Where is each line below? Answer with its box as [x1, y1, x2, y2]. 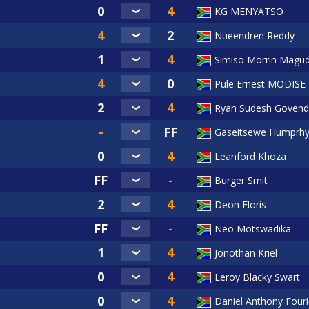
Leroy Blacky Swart [215, 270, 300, 284]
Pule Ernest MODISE [215, 77, 306, 91]
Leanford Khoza [215, 150, 286, 163]
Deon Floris [215, 198, 266, 212]
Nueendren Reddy [215, 29, 295, 43]
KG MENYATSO [215, 5, 283, 19]
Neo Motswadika [215, 222, 291, 236]
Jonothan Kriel [215, 246, 277, 260]
